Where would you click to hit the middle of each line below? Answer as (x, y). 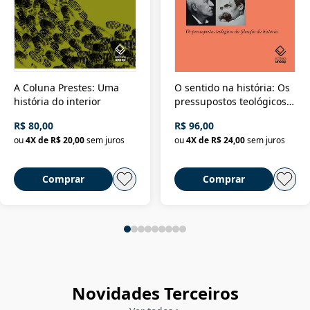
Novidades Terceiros (155, 293)
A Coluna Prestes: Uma (66, 87)
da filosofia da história (225, 115)
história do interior (57, 101)
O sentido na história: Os (232, 87)
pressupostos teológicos (230, 101)
